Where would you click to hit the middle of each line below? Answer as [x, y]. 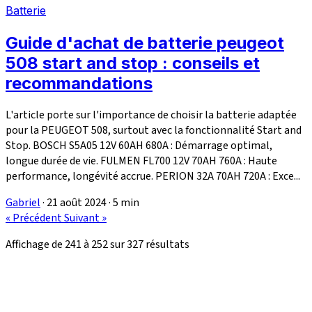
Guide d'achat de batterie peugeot [145, 42]
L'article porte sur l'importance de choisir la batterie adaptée [151, 115]
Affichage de [35, 244]
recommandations [79, 83]
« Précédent [35, 218]
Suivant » [85, 218]
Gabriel [23, 202]
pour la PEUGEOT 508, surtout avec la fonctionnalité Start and [154, 130]
